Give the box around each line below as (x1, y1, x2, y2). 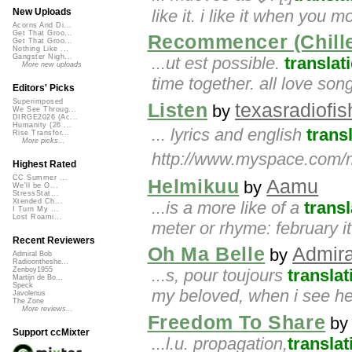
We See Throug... (13, 105, 77, 114)
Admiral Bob (13, 250, 52, 258)
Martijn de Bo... (13, 273, 63, 282)
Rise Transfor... (13, 129, 70, 137)
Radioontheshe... (13, 258, 68, 266)
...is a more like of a (152, 197, 304, 218)
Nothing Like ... (13, 45, 69, 53)
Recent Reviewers (13, 235, 95, 247)
